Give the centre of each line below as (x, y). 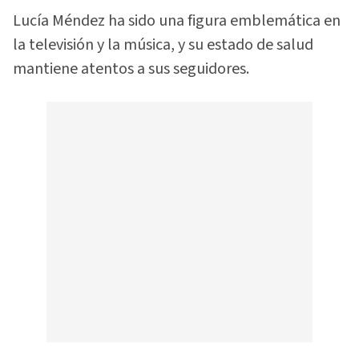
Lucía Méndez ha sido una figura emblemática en (177, 20)
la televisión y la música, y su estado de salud (163, 44)
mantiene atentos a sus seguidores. (131, 69)
